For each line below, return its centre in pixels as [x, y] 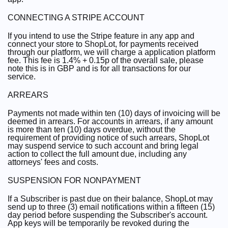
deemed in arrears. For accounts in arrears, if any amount [110, 121]
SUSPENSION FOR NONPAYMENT [74, 180]
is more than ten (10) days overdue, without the [92, 130]
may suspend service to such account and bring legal [103, 146]
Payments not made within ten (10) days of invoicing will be [114, 113]
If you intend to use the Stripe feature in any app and [101, 36]
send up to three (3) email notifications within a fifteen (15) [111, 207]
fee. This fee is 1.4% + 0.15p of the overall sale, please [106, 60]
